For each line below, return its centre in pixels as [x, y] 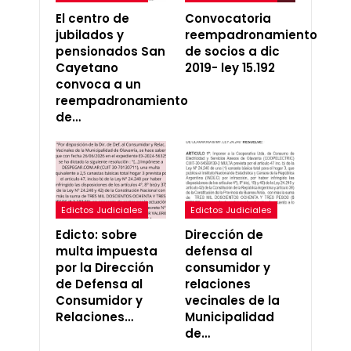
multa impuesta [107, 251]
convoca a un [98, 85]
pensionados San [110, 52]
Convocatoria [228, 19]
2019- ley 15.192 [230, 68]
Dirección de [224, 234]
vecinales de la [232, 300]
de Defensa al [99, 284]
